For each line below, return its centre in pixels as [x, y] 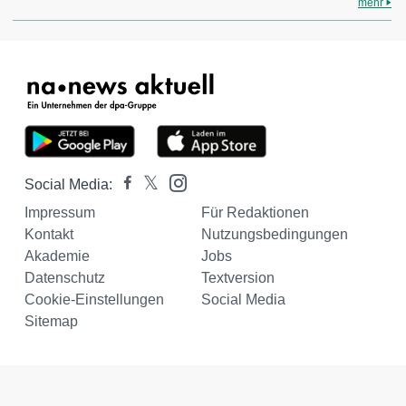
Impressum [60, 213]
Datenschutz [65, 278]
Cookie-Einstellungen [94, 300]
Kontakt [49, 234]
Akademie [57, 256]
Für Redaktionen [255, 213]
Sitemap [51, 321]
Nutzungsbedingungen [274, 234]
